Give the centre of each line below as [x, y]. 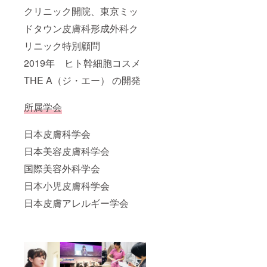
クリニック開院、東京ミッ [81, 11]
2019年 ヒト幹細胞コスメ [82, 63]
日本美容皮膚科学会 [67, 151]
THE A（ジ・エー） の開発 [82, 80]
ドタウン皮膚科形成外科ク [81, 28]
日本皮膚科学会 [57, 133]
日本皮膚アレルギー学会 [76, 203]
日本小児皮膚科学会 [67, 185]
